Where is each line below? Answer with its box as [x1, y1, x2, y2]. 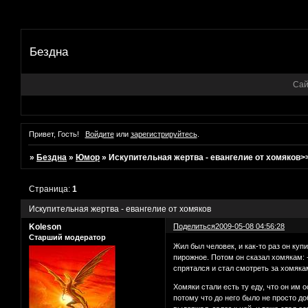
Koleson [29, 221, 61, 232]
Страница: [29, 184, 73, 194]
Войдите [85, 129, 114, 138]
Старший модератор [29, 232, 106, 241]
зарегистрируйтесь [130, 129, 197, 138]
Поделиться [173, 221, 216, 230]
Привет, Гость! [29, 129, 79, 138]
